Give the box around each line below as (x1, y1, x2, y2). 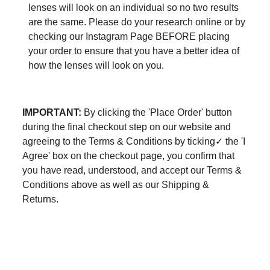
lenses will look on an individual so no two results (28, 2, 239, 13)
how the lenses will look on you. (28, 60, 164, 71)
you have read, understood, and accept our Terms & (22, 165, 242, 175)
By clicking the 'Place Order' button (81, 107, 232, 118)
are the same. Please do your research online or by (28, 17, 245, 27)
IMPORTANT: (22, 107, 81, 118)
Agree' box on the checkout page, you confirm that (22, 151, 234, 161)
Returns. (22, 194, 61, 204)
